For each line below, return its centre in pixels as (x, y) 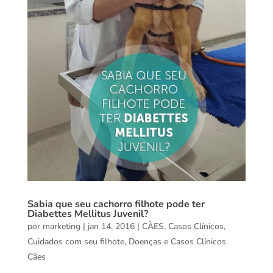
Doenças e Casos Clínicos (177, 241)
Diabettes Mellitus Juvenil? (87, 214)
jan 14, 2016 (111, 226)
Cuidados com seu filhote (76, 241)
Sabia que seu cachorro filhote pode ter (116, 204)
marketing (61, 226)
